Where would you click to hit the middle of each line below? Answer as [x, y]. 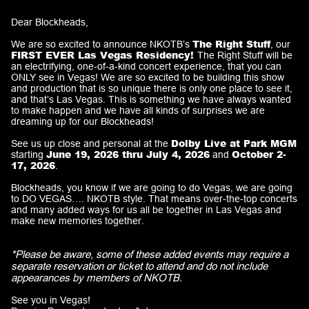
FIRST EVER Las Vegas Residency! [104, 55]
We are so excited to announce [80, 44]
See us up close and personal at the [91, 143]
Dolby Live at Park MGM [234, 143]
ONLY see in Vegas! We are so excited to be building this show [148, 77]
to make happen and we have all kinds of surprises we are [138, 110]
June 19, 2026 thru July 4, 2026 [128, 154]
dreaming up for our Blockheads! [82, 121]
